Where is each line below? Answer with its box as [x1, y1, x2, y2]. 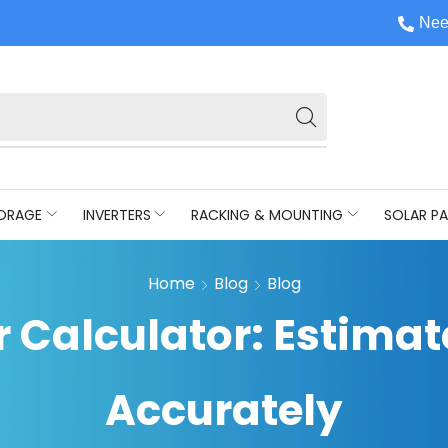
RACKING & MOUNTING [191, 204, 344, 225]
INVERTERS [82, 204, 151, 225]
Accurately [105, 380, 343, 440]
